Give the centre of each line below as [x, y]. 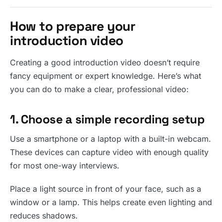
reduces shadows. [44, 216]
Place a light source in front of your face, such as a [106, 189]
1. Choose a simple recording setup [107, 119]
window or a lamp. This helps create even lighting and [111, 202]
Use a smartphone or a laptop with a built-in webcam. [111, 139]
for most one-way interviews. [65, 166]
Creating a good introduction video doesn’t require [105, 62]
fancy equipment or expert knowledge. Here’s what [106, 76]
